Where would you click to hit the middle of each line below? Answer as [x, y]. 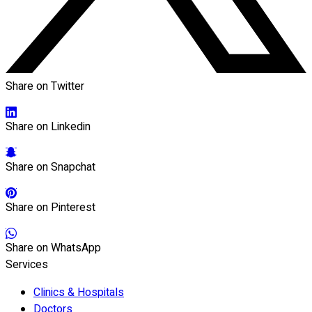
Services [27, 265]
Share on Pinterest [50, 208]
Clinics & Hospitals [79, 293]
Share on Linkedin [48, 127]
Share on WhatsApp [53, 248]
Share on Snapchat [50, 167]
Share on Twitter [45, 87]
